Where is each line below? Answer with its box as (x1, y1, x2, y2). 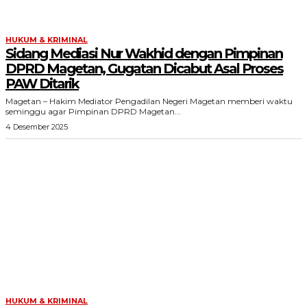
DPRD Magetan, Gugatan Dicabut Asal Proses (5, 60, 283, 77)
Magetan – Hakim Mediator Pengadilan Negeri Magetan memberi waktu (5, 96, 293, 106)
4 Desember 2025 (5, 122, 68, 132)
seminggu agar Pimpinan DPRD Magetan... (5, 106, 181, 116)
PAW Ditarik (5, 75, 79, 92)
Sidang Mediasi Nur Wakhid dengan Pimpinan (5, 45, 282, 62)
